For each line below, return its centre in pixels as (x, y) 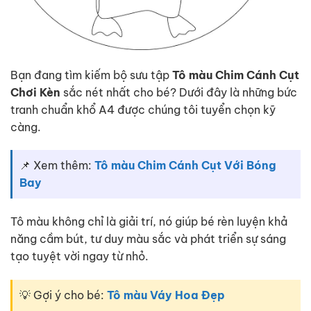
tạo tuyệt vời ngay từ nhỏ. (79, 257)
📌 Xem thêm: (57, 166)
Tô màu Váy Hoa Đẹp (166, 295)
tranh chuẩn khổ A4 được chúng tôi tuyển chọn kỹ (143, 109)
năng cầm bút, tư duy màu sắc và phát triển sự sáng (148, 239)
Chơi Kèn (35, 92)
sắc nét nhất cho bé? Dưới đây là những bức (179, 92)
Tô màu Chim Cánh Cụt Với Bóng (185, 166)
